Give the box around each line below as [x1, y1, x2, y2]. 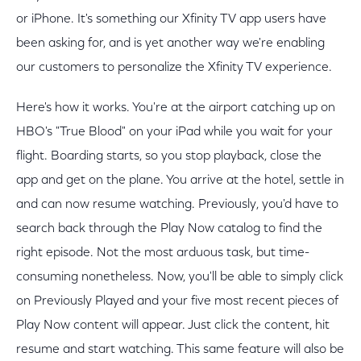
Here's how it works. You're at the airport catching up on [16, 102, 335, 114]
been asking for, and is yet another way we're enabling [16, 37, 325, 50]
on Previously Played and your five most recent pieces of [16, 295, 338, 308]
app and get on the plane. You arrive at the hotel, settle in [16, 174, 344, 187]
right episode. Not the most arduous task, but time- [16, 247, 309, 259]
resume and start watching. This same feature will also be [16, 343, 344, 356]
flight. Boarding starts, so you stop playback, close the [16, 150, 322, 163]
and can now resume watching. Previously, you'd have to [16, 198, 338, 211]
